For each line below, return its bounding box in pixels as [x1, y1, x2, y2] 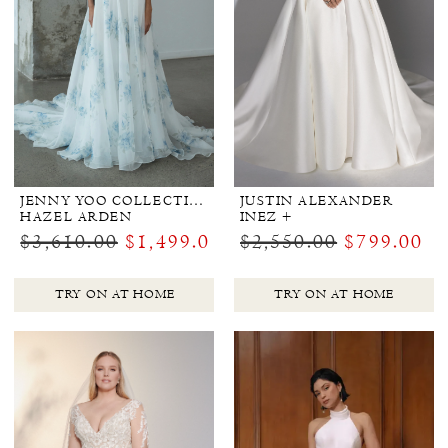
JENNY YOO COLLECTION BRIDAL [189, 192, 204, 209]
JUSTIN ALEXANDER [239, 192, 394, 209]
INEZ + [239, 208, 293, 225]
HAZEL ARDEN [20, 208, 133, 225]
